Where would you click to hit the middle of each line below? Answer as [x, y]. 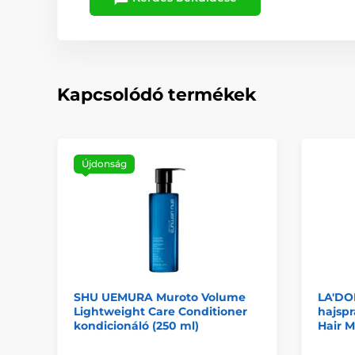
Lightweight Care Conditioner [160, 312]
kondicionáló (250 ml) [136, 326]
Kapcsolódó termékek [157, 94]
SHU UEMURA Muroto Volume [160, 298]
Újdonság [104, 163]
